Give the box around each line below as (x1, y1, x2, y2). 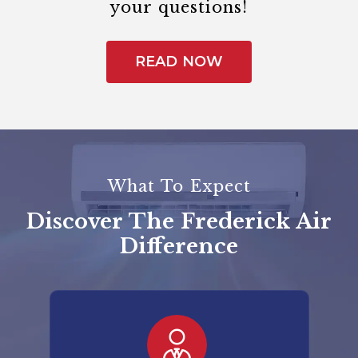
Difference (120, 233, 238, 259)
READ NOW (135, 53, 223, 70)
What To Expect (107, 177, 251, 196)
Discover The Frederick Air (26, 209, 332, 234)
